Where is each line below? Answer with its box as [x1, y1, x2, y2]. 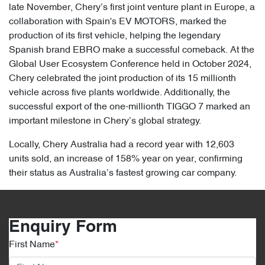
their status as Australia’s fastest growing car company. [9, 169, 239, 179]
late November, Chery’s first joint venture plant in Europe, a [9, 3, 255, 13]
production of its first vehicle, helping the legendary [9, 31, 221, 41]
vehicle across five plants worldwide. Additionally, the [9, 88, 230, 98]
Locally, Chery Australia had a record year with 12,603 [9, 140, 234, 150]
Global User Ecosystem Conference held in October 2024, [9, 60, 251, 70]
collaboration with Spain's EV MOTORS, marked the [9, 17, 227, 27]
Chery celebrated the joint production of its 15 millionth [9, 74, 236, 84]
